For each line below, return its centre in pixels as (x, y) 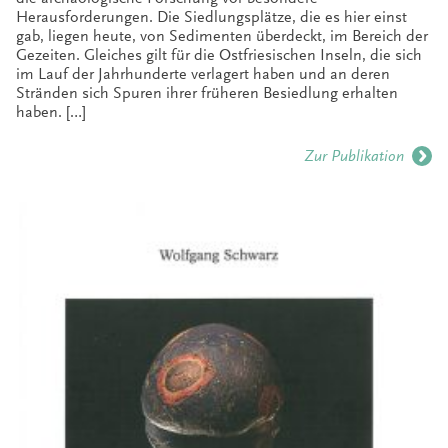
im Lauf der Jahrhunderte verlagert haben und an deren (203, 74)
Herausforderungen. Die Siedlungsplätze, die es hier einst (211, 17)
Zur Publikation (354, 156)
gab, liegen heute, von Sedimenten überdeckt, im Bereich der (222, 36)
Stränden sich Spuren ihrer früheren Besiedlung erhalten (207, 93)
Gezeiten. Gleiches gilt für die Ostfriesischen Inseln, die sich (219, 55)
